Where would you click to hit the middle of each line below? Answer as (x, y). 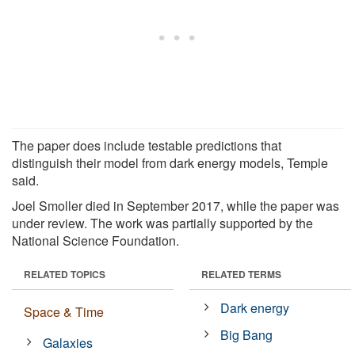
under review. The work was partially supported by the (162, 223)
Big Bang (247, 334)
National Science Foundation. (95, 240)
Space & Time (64, 311)
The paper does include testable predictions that (147, 145)
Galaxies (68, 342)
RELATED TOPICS (65, 274)
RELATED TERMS (241, 274)
